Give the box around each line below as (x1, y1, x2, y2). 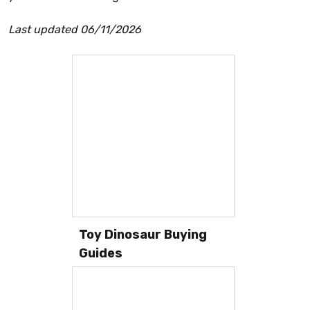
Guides (79, 245, 122, 261)
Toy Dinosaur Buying (79, 226, 207, 242)
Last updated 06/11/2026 (8, 22, 141, 36)
